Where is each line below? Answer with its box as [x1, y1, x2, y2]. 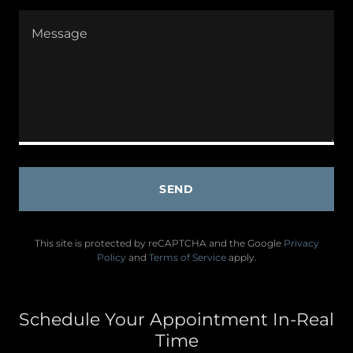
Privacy [283, 236, 319, 249]
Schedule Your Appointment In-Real [19, 308, 334, 330]
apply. [225, 251, 257, 263]
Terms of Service [148, 251, 226, 263]
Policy [96, 251, 126, 263]
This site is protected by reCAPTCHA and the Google [34, 236, 284, 249]
